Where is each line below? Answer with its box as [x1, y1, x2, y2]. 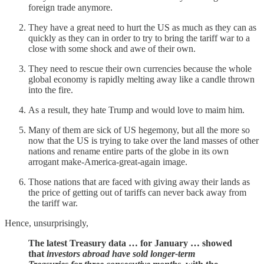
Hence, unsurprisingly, [5, 218, 88, 229]
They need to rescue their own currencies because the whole [28, 64, 252, 74]
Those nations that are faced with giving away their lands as [28, 177, 250, 187]
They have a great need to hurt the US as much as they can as [28, 22, 256, 33]
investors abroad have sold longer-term [47, 249, 195, 259]
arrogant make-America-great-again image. [28, 157, 187, 167]
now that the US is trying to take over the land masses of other [28, 136, 259, 146]
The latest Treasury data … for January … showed [28, 238, 232, 249]
